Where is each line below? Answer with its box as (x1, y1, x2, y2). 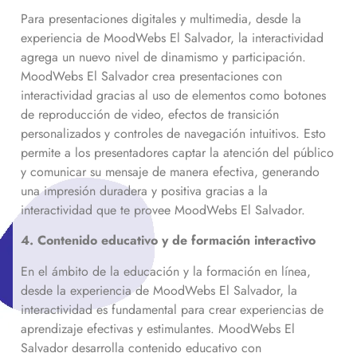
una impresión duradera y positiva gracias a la (21, 182, 268, 201)
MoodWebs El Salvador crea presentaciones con (21, 67, 282, 86)
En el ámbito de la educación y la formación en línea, (21, 261, 311, 280)
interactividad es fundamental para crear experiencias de (21, 300, 324, 319)
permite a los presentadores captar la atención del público (21, 143, 334, 163)
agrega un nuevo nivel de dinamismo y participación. (21, 48, 306, 67)
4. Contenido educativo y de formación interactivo (21, 231, 316, 250)
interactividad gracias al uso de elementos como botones (21, 86, 326, 105)
